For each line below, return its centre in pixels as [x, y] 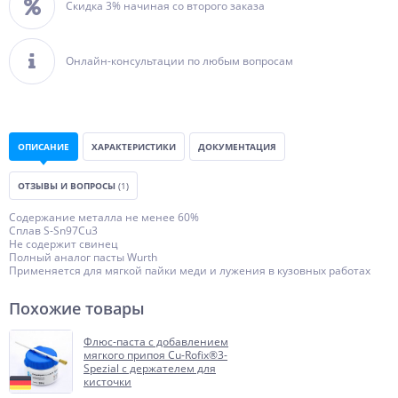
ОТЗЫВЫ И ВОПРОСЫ [68, 186]
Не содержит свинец [64, 244]
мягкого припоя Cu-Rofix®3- [155, 355]
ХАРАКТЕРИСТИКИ [134, 147]
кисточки [107, 382]
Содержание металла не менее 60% [104, 217]
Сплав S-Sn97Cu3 [53, 231]
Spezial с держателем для [150, 368]
